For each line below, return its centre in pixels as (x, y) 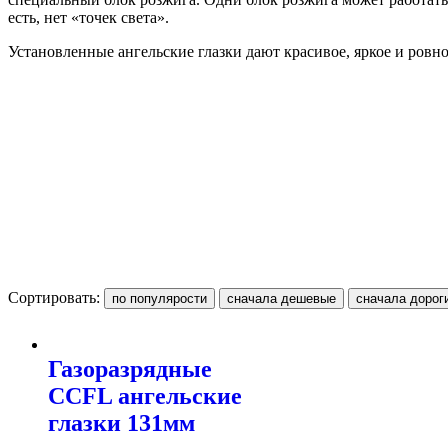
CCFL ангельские (145, 395)
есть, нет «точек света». (88, 17)
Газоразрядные (130, 368)
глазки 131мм (121, 422)
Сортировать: (56, 297)
